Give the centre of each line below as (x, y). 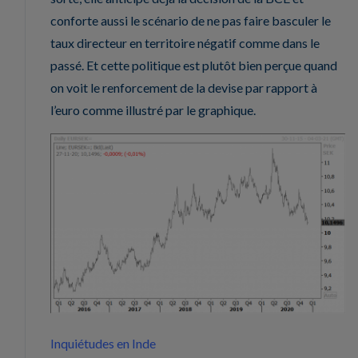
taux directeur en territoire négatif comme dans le (185, 43)
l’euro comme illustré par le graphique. (153, 110)
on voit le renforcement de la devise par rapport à (184, 88)
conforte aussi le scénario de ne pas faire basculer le (191, 21)
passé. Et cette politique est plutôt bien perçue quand (194, 66)
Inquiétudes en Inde (103, 344)
